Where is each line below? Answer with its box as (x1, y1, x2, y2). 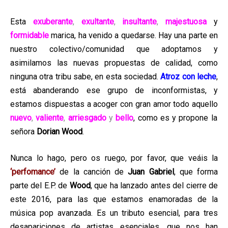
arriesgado (68, 112, 106, 123)
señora (10, 126, 37, 136)
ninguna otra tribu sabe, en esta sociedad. (10, 71, 158, 81)
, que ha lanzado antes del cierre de (90, 181, 218, 191)
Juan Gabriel (128, 167, 174, 177)
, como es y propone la (133, 112, 217, 123)
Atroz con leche (160, 71, 217, 81)
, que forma (174, 167, 218, 177)
